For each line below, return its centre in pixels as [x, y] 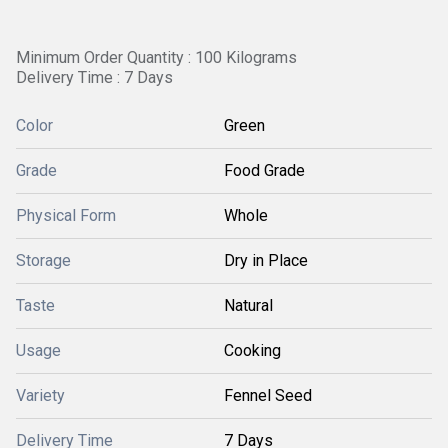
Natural [248, 305]
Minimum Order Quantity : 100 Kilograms [156, 57]
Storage [43, 260]
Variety [40, 395]
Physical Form [66, 215]
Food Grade [264, 170]
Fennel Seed [268, 395]
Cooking [252, 350]
